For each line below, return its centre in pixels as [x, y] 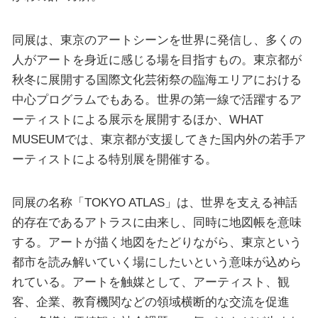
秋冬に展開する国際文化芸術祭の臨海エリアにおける [157, 79]
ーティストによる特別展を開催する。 [114, 159]
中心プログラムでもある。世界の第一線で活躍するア [157, 99]
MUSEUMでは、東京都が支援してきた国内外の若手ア [159, 139]
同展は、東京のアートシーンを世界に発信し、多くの [157, 39]
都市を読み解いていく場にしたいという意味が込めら [157, 262]
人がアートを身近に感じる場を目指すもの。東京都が [157, 59]
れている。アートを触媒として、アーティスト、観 [150, 282]
